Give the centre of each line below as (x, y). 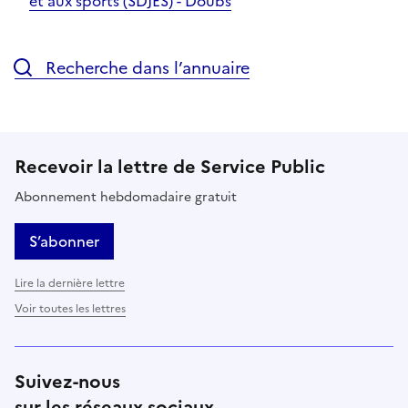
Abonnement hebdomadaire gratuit (126, 197)
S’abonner (64, 241)
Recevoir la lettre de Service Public (170, 166)
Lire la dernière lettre (70, 283)
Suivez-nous (67, 381)
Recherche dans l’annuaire (145, 67)
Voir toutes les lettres (70, 308)
